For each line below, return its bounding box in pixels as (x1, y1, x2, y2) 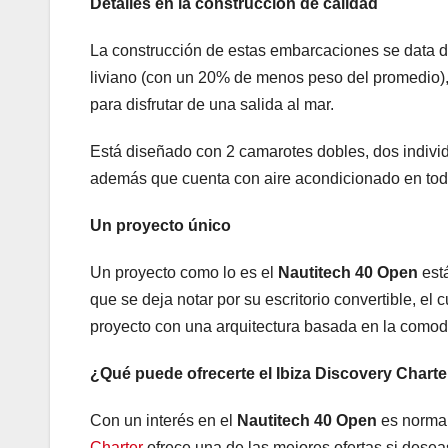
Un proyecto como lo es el (90, 264, 278, 281)
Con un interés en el (90, 412, 237, 429)
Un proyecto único (90, 217, 231, 234)
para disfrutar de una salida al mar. (90, 96, 334, 113)
